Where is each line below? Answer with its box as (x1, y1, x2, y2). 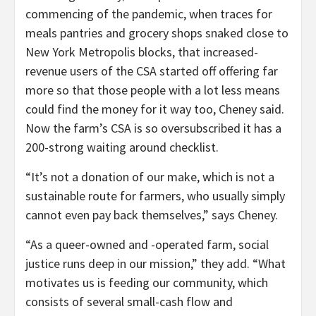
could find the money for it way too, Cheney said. (25, 100, 284, 117)
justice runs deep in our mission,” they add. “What (25, 255, 286, 272)
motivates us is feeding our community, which (25, 274, 268, 291)
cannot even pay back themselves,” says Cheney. (25, 206, 278, 223)
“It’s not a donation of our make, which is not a (25, 168, 274, 185)
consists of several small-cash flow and (25, 293, 233, 310)
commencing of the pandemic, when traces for (25, 5, 272, 22)
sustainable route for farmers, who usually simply (25, 187, 285, 204)
